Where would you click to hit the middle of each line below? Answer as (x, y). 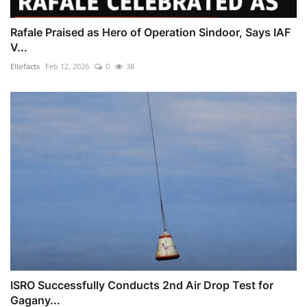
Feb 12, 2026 (67, 66)
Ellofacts (25, 66)
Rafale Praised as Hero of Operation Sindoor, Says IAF (150, 33)
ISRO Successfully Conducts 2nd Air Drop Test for (142, 285)
